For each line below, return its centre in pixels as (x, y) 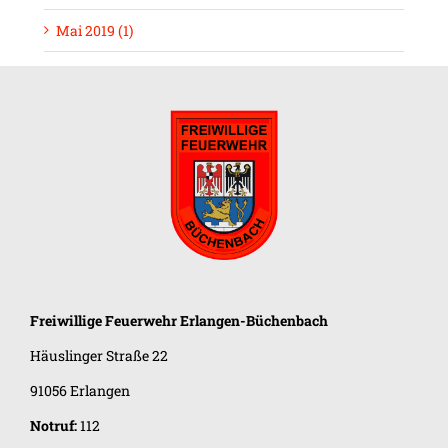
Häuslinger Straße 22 (99, 356)
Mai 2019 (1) (94, 31)
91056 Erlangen (80, 391)
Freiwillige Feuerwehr (105, 321)
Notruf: (53, 426)
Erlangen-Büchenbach (254, 321)
